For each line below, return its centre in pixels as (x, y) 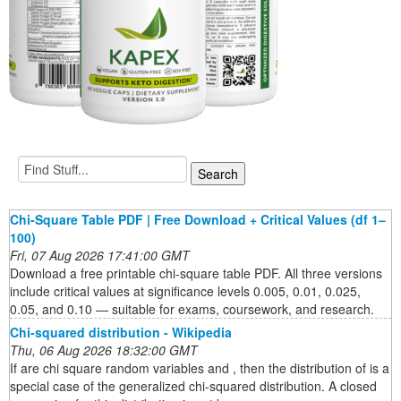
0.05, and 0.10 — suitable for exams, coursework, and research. (192, 309)
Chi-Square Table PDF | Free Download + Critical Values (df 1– (198, 220)
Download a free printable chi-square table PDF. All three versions (196, 273)
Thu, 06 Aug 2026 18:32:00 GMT (104, 350)
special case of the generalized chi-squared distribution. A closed (193, 386)
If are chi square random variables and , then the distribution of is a (200, 368)
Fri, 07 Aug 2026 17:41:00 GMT (100, 256)
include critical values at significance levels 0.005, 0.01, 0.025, (185, 291)
